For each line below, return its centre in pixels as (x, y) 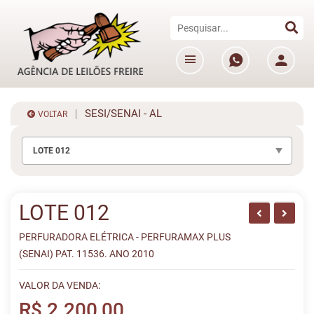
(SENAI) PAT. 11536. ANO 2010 (87, 254)
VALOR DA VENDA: (60, 285)
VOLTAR (52, 114)
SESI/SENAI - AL (119, 114)
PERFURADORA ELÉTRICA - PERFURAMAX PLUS (125, 237)
